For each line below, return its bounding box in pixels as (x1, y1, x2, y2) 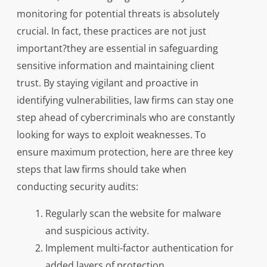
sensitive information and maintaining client (16, 59, 215, 73)
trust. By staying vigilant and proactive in (16, 76, 198, 90)
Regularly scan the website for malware (45, 207, 221, 221)
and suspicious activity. (45, 224, 149, 238)
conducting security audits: (16, 180, 138, 194)
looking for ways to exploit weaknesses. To (16, 128, 206, 142)
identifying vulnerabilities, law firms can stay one (16, 94, 234, 107)
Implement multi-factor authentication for (45, 241, 234, 255)
